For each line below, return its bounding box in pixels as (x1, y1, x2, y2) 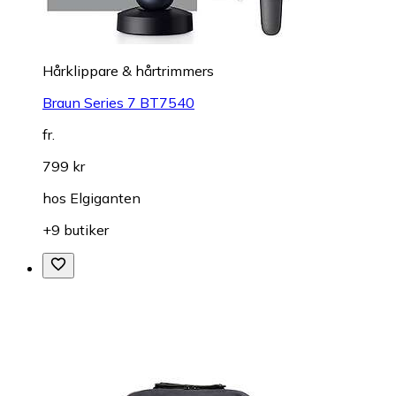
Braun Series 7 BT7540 (42, 93, 194, 111)
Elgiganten (70, 188, 141, 207)
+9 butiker (42, 220, 109, 239)
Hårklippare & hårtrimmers (42, 61, 214, 80)
